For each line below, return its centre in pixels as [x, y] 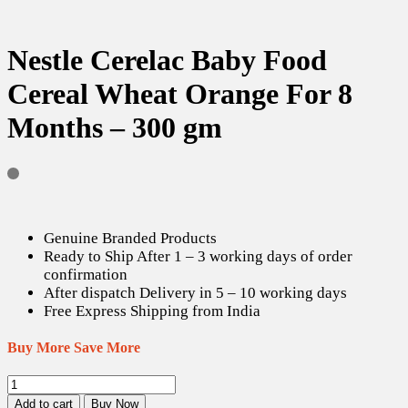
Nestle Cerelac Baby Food [167, 61]
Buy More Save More [74, 347]
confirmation [86, 274]
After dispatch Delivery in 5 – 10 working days [195, 292]
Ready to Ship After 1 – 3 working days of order [198, 256]
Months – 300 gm [115, 128]
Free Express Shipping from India [152, 311]
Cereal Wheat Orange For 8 [180, 94]
